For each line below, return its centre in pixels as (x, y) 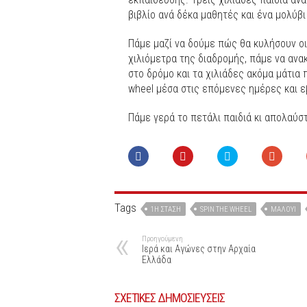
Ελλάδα (157, 259)
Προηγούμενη (162, 238)
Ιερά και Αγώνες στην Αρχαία (199, 248)
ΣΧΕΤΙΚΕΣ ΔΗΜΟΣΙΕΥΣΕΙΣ (170, 297)
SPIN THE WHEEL (226, 209)
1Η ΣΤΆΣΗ (166, 209)
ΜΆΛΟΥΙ (283, 209)
